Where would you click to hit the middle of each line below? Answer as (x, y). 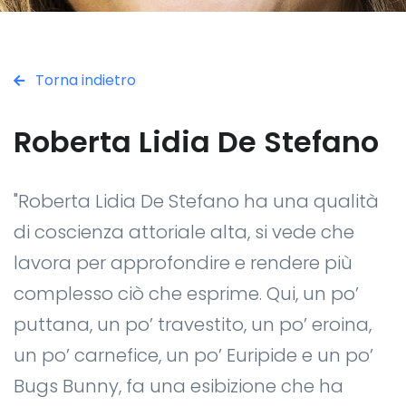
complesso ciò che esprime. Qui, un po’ (186, 293)
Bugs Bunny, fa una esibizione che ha (179, 386)
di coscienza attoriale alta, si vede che (184, 232)
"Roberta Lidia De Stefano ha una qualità (196, 201)
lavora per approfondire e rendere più (183, 262)
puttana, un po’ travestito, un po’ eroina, (193, 324)
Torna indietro (84, 80)
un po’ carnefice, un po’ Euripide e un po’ (193, 355)
